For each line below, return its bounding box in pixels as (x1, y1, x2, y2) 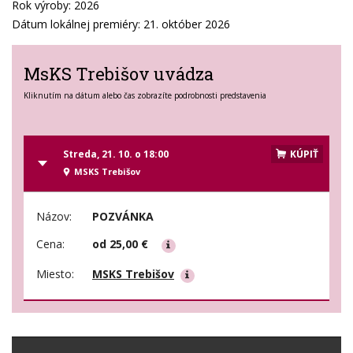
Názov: (36, 208, 72, 224)
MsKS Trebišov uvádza (24, 62, 214, 86)
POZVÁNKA (92, 208, 154, 224)
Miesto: (36, 266, 74, 281)
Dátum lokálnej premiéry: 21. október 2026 (12, 17, 230, 32)
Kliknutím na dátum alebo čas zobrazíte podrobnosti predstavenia (24, 90, 266, 102)
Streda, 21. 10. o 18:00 (63, 147, 169, 162)
